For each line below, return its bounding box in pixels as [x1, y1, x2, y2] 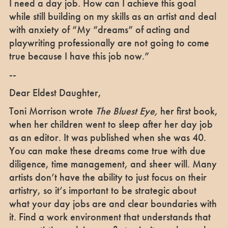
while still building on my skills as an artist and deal [9, 9, 216, 23]
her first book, [160, 104, 218, 118]
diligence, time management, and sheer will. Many [9, 157, 217, 170]
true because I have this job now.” [9, 49, 149, 63]
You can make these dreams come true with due [9, 144, 206, 157]
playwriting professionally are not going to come [9, 36, 209, 49]
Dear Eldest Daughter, [9, 85, 104, 99]
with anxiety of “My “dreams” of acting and [9, 22, 190, 36]
